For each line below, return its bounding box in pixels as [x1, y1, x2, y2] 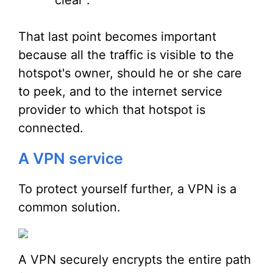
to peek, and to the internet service [18, 84, 222, 99]
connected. [18, 121, 83, 135]
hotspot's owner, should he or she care [18, 66, 242, 80]
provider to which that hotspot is [18, 102, 205, 117]
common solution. [18, 200, 121, 214]
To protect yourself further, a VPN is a [18, 182, 236, 196]
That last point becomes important [18, 29, 216, 44]
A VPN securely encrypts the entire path [18, 252, 251, 267]
